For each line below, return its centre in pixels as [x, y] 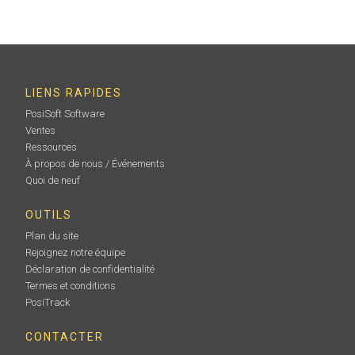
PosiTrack [48, 302]
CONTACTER [65, 337]
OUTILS [49, 215]
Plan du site [52, 236]
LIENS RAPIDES [74, 93]
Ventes [41, 130]
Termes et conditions [71, 286]
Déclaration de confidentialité [90, 269]
